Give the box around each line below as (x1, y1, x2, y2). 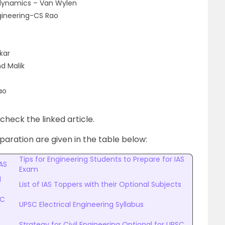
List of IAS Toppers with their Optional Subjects (19, 179, 181, 189)
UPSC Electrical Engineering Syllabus (19, 199, 144, 209)
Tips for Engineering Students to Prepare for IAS (19, 154, 184, 164)
